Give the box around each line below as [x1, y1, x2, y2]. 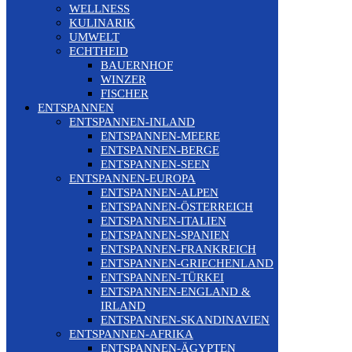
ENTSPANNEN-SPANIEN [101, 228, 229, 241]
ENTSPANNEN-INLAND [69, 115, 195, 128]
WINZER [101, 72, 146, 86]
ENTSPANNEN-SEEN [101, 157, 210, 170]
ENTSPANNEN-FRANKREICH [101, 242, 256, 255]
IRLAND [101, 299, 145, 312]
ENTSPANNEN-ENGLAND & [101, 284, 251, 298]
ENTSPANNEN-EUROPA [69, 171, 196, 185]
